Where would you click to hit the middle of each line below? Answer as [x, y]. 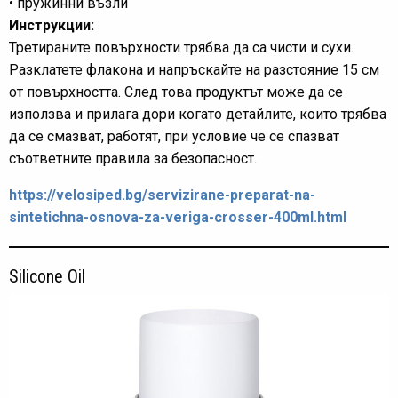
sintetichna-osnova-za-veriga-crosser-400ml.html [178, 217]
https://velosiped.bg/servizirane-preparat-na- [162, 195]
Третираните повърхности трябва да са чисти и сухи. [181, 48]
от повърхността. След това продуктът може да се [176, 92]
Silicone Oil [47, 276]
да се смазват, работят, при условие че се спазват [174, 136]
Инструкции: [52, 25]
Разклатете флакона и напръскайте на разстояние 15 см [194, 70]
